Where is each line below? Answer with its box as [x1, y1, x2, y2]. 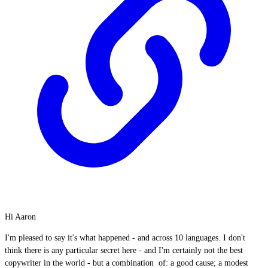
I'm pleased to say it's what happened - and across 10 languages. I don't [5, 233, 245, 242]
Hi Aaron [5, 212, 36, 221]
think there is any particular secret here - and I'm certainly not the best [5, 246, 243, 255]
